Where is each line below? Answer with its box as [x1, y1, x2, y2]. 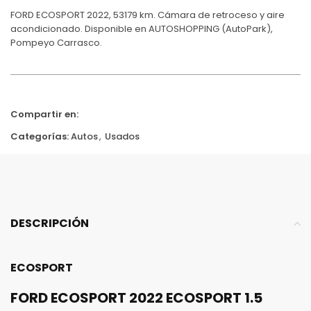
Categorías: [10, 129, 69, 143]
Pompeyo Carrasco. [10, 35, 102, 49]
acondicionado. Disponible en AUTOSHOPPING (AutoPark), [10, 22, 273, 35]
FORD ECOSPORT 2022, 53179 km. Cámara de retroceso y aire [10, 8, 285, 22]
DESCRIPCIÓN [10, 215, 89, 231]
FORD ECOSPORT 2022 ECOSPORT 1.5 [10, 287, 262, 308]
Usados [105, 129, 140, 143]
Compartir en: [10, 107, 78, 121]
